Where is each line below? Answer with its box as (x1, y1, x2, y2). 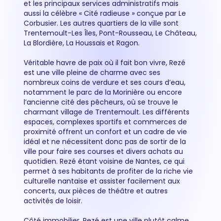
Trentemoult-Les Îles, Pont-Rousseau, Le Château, (24, 28, 197, 38)
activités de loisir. (24, 196, 82, 206)
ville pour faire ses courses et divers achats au (24, 147, 183, 156)
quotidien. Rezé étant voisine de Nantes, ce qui (24, 156, 184, 166)
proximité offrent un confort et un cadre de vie (24, 127, 187, 137)
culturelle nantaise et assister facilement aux (24, 176, 180, 186)
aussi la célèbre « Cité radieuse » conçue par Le (24, 8, 186, 18)
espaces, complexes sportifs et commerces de (24, 117, 187, 127)
